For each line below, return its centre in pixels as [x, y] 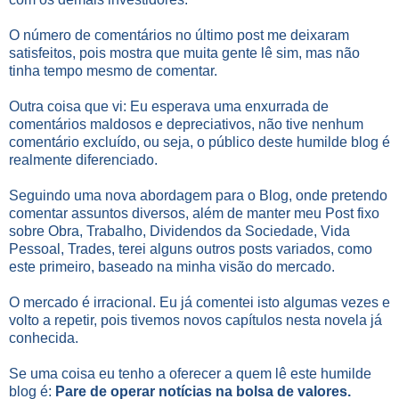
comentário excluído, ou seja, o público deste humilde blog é [199, 142]
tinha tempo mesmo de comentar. [113, 70]
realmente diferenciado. [83, 159]
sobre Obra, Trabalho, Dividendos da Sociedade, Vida [179, 231]
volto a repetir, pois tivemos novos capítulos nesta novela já [195, 320]
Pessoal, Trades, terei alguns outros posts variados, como [191, 248]
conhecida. [44, 338]
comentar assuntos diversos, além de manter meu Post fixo [194, 213]
